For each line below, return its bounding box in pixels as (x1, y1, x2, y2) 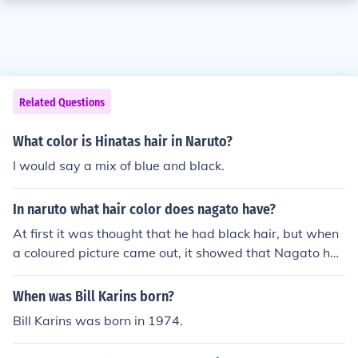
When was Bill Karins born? (13, 288, 174, 305)
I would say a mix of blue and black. (13, 157, 225, 173)
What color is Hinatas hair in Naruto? (13, 133, 233, 150)
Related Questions (19, 96, 105, 109)
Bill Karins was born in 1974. (13, 312, 183, 328)
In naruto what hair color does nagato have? (13, 201, 276, 218)
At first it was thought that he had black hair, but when (13, 225, 339, 241)
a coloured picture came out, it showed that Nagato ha (13, 245, 338, 261)
